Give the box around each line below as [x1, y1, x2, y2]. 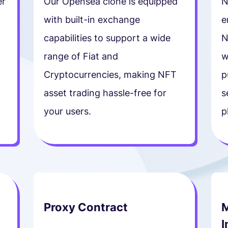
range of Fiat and [43, 50, 118, 62]
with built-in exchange [43, 14, 140, 25]
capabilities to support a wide [43, 32, 170, 43]
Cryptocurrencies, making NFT [43, 69, 177, 80]
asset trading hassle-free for [43, 87, 166, 98]
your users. [43, 105, 91, 117]
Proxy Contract [43, 200, 128, 214]
